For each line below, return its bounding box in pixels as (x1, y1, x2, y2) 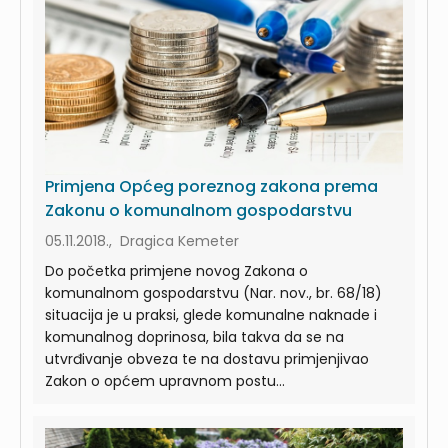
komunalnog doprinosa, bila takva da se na (45, 326, 344, 347)
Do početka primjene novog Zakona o (45, 260, 308, 281)
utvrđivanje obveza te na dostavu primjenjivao (45, 348, 369, 369)
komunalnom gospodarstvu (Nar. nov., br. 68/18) (45, 282, 382, 303)
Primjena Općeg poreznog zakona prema (45, 174, 378, 198)
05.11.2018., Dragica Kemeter (45, 230, 239, 251)
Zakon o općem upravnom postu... (45, 370, 285, 391)
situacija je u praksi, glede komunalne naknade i (45, 304, 377, 325)
